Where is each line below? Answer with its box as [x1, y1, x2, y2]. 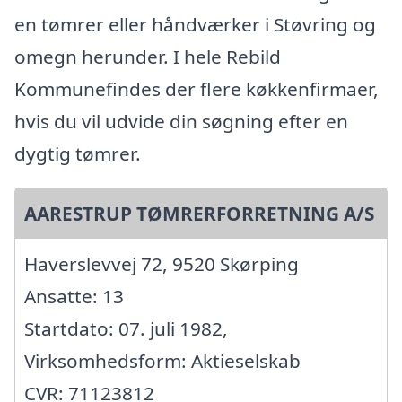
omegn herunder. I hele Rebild [14, 43, 281, 69]
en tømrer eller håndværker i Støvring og [14, 11, 376, 37]
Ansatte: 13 [24, 283, 124, 309]
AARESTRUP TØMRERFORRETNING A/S [24, 200, 374, 226]
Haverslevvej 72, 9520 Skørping [24, 250, 299, 276]
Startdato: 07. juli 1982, [24, 315, 228, 341]
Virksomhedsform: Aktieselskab [24, 347, 301, 373]
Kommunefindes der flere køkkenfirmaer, [14, 75, 379, 101]
